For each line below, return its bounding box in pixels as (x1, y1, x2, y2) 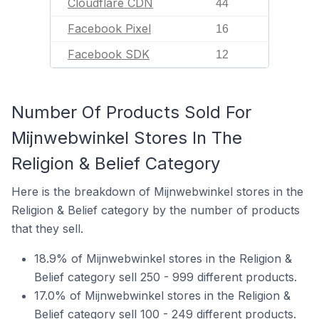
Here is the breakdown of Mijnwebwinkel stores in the (11, 184, 303, 199)
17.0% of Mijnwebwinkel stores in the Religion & (34, 288, 291, 303)
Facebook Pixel (68, 21, 151, 36)
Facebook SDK (68, 47, 150, 61)
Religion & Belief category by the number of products (11, 203, 300, 217)
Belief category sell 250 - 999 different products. (34, 270, 297, 284)
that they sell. (11, 221, 83, 236)
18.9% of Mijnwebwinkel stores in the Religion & (34, 251, 292, 266)
